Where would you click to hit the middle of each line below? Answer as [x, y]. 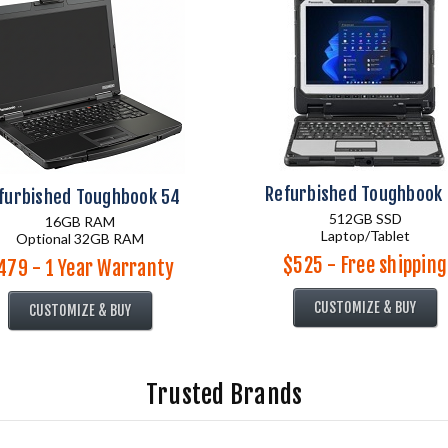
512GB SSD [365, 218]
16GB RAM [80, 221]
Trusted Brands [224, 394]
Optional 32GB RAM [80, 238]
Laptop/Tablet [365, 235]
